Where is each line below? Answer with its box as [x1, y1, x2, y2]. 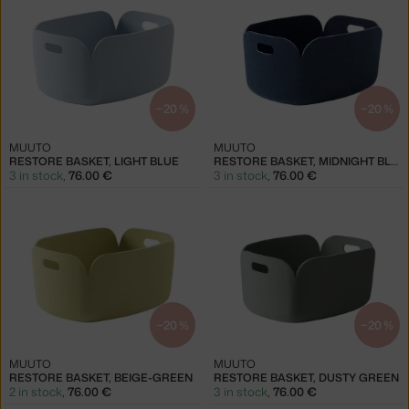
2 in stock [9, 383, 62, 400]
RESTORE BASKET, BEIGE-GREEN [9, 369, 193, 385]
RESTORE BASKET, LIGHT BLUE [9, 152, 179, 169]
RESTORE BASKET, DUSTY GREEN [214, 369, 399, 385]
